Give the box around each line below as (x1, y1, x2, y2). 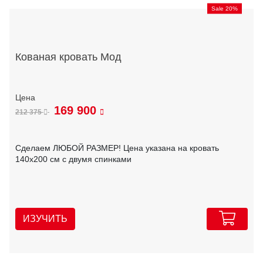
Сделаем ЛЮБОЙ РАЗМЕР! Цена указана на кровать (15, 143, 219, 153)
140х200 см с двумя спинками (15, 154, 131, 164)
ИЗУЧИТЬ (23, 214, 68, 224)
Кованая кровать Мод (15, 50, 122, 63)
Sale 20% (211, 5, 238, 12)
